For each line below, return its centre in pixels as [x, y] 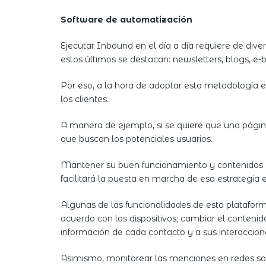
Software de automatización [126, 20]
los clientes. [85, 99]
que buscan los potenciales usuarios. [137, 139]
